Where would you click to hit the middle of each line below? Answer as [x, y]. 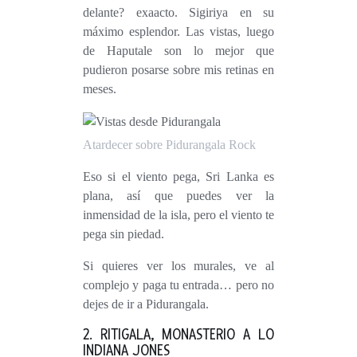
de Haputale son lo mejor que [178, 51]
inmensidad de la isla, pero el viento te [178, 215]
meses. [100, 89]
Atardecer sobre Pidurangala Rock [174, 145]
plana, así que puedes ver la [178, 196]
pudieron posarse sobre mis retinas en [178, 70]
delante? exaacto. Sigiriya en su [178, 12]
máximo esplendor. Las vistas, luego [178, 31]
